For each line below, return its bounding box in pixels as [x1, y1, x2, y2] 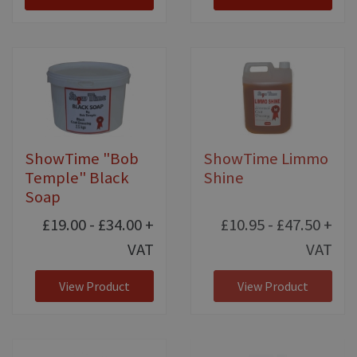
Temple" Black [25, 167, 129, 189]
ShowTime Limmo [203, 148, 328, 170]
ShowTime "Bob [25, 148, 139, 170]
